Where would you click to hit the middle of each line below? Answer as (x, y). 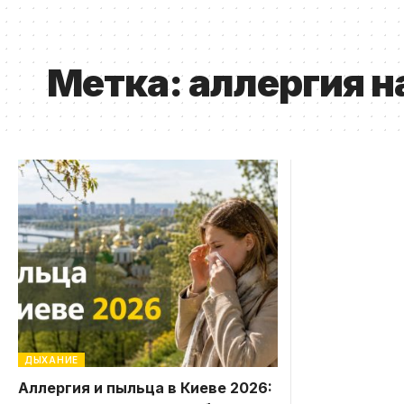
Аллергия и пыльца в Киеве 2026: (145, 387)
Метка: (118, 82)
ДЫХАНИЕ (51, 359)
